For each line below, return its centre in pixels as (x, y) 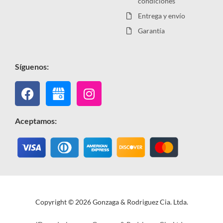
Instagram (116, 87)
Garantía (151, 31)
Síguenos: (32, 67)
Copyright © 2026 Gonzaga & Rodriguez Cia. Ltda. (111, 202)
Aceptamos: (36, 121)
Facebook (53, 87)
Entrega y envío (161, 16)
